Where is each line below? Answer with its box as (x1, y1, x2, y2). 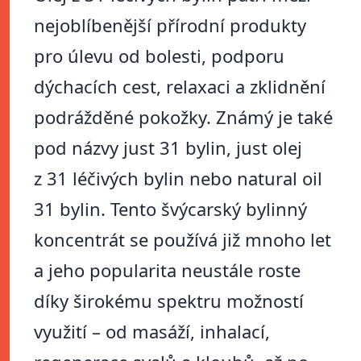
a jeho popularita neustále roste (34, 258, 301, 283)
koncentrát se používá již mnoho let (34, 227, 331, 252)
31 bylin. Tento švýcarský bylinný (34, 197, 307, 222)
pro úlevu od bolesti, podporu (34, 44, 284, 68)
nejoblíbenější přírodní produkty (34, 13, 306, 38)
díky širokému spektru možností (34, 288, 304, 313)
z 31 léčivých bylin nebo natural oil (34, 166, 322, 191)
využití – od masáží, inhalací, (34, 319, 270, 344)
